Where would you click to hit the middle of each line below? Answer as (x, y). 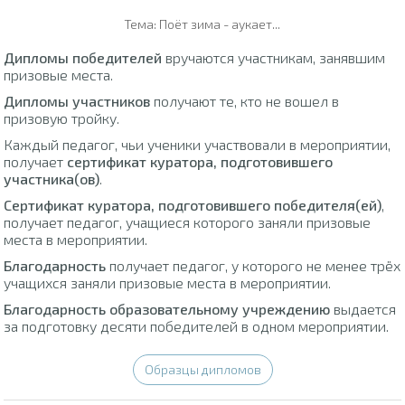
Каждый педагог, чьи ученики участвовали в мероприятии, (198, 144)
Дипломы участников (77, 100)
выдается (363, 308)
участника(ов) (52, 178)
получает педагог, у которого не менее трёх (254, 265)
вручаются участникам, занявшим (274, 57)
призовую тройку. (62, 118)
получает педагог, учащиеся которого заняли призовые (188, 221)
